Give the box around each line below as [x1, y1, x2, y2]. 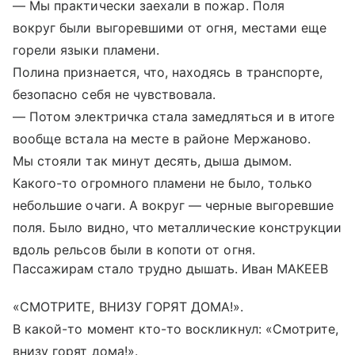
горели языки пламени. [13, 41, 160, 58]
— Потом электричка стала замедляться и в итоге [13, 108, 335, 124]
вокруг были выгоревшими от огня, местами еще [13, 19, 327, 36]
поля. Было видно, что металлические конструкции [13, 219, 342, 235]
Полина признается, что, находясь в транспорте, [13, 63, 323, 80]
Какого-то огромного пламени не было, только [13, 174, 313, 191]
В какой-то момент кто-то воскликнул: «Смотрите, [13, 320, 339, 337]
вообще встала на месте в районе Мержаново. [13, 130, 311, 147]
